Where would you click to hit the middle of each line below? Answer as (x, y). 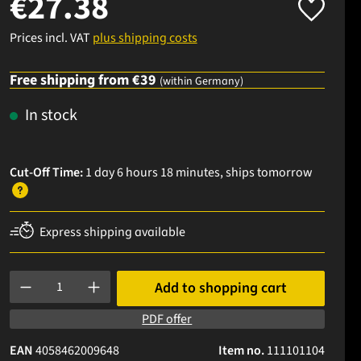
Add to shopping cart (220, 288)
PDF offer (167, 319)
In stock (49, 115)
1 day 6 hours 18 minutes (152, 172)
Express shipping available (112, 232)
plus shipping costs (145, 37)
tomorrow (284, 172)
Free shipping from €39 (84, 80)
